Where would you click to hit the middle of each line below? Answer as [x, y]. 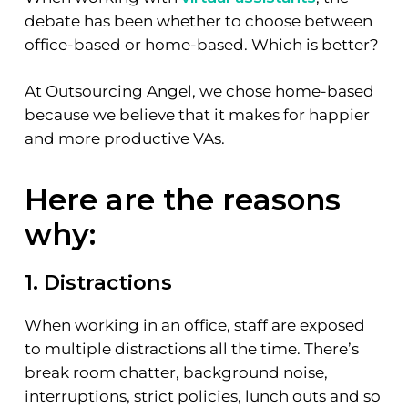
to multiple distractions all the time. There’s [191, 348]
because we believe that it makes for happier [197, 115]
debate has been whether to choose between [198, 20]
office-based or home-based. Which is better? [201, 44]
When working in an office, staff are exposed [194, 325]
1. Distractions [98, 282]
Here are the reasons [182, 199]
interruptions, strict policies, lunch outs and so [202, 396]
